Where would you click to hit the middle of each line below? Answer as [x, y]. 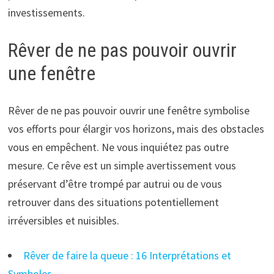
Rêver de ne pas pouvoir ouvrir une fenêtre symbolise [128, 110]
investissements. [46, 13]
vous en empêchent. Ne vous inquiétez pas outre [118, 147]
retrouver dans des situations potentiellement [113, 202]
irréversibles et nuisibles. [63, 220]
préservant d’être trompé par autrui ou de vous [115, 183]
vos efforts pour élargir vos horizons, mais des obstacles [136, 128]
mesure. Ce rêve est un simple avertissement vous [122, 165]
